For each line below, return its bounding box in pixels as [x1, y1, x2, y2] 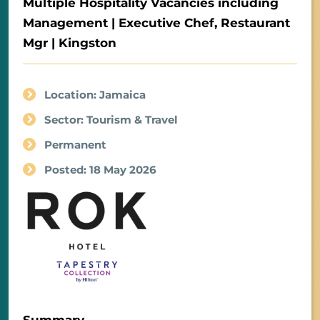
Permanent [44, 138, 106, 152]
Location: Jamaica [44, 88, 146, 102]
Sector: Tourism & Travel [44, 113, 178, 127]
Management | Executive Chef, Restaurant [23, 16, 290, 31]
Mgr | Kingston [23, 36, 116, 51]
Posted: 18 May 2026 [44, 163, 156, 177]
